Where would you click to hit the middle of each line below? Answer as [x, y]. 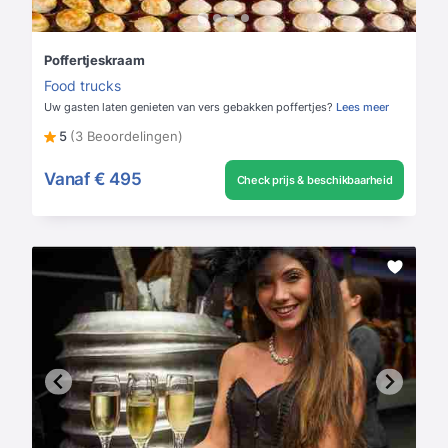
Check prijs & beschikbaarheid [314, 179]
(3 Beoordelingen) [126, 135]
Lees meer [362, 106]
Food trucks [82, 85]
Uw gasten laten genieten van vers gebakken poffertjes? [188, 106]
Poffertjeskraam [94, 59]
